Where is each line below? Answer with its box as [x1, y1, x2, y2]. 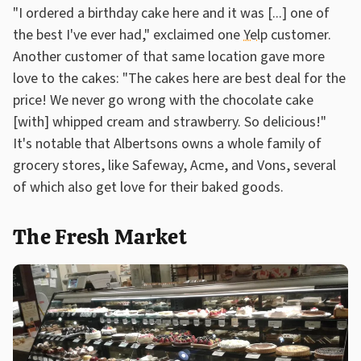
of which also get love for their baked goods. [13, 176, 287, 197]
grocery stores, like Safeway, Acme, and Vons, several [13, 155, 336, 176]
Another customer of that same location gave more [13, 46, 325, 67]
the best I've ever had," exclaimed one [13, 24, 243, 45]
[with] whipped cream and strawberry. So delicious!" [13, 111, 326, 132]
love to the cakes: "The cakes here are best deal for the [13, 68, 346, 89]
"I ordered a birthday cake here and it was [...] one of [13, 2, 330, 23]
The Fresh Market [13, 222, 187, 251]
